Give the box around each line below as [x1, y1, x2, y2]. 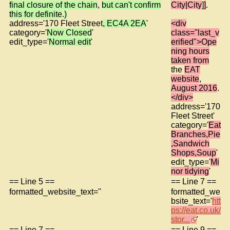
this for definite [9, 9, 62, 18]
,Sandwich [171, 139, 209, 148]
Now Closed [47, 28, 92, 37]
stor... [171, 215, 190, 224]
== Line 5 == [9, 177, 54, 186]
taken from [171, 55, 209, 65]
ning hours [171, 46, 209, 55]
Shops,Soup [171, 148, 216, 157]
